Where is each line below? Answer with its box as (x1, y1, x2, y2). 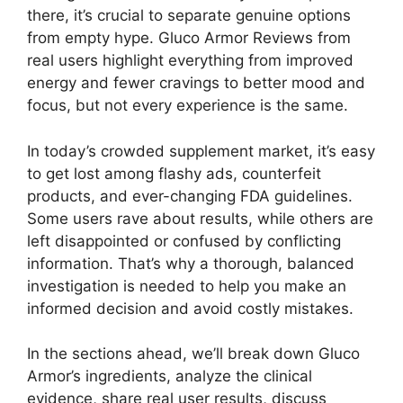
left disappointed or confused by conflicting (27, 231, 341, 250)
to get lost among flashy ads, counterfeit (27, 164, 321, 183)
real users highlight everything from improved (27, 51, 354, 70)
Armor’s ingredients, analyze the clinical (27, 367, 312, 386)
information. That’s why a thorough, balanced (27, 254, 354, 273)
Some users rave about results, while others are (27, 209, 373, 228)
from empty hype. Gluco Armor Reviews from (27, 29, 351, 48)
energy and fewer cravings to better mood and (27, 74, 365, 93)
